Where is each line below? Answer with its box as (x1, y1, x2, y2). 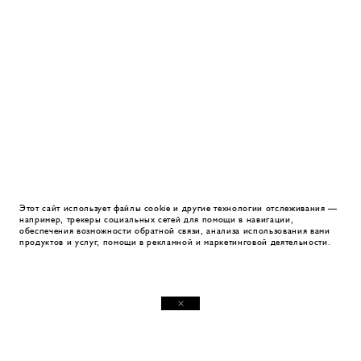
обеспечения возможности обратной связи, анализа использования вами (19, 225, 330, 237)
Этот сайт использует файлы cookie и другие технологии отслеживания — (19, 202, 338, 214)
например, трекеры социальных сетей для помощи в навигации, (19, 214, 294, 226)
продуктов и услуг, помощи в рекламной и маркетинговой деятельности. (19, 236, 331, 248)
